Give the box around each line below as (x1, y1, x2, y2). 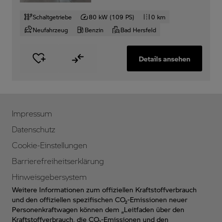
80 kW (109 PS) (89, 12, 134, 21)
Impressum (12, 108, 52, 118)
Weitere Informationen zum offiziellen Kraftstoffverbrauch (12, 185, 197, 194)
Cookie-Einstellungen (12, 140, 87, 150)
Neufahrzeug (33, 25, 68, 34)
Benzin (85, 25, 104, 34)
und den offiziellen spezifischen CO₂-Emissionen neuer (12, 195, 187, 204)
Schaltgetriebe (33, 12, 72, 21)
